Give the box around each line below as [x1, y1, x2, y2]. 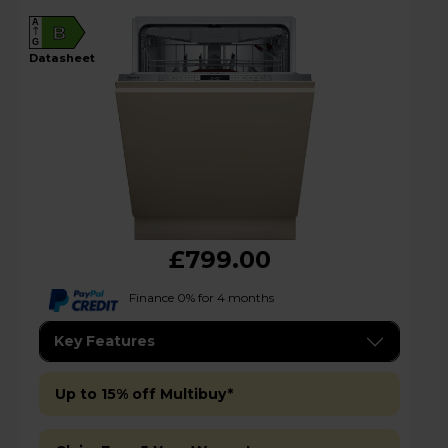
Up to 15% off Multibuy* [55, 385, 233, 404]
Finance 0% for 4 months [129, 289, 274, 305]
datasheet [38, 50, 95, 65]
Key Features [54, 332, 155, 351]
